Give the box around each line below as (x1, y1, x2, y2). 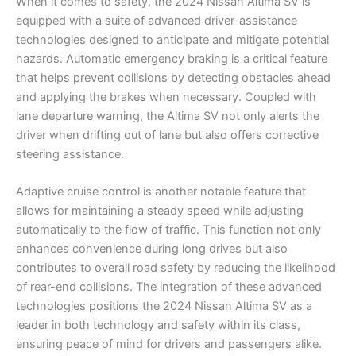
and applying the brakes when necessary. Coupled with (16, 90, 316, 105)
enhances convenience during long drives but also (16, 242, 288, 257)
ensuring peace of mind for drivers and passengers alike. (16, 337, 322, 352)
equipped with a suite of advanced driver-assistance (16, 14, 297, 29)
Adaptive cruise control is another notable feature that (16, 184, 306, 199)
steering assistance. (16, 147, 124, 162)
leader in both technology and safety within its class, (16, 318, 300, 333)
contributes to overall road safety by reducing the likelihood (16, 261, 335, 276)
